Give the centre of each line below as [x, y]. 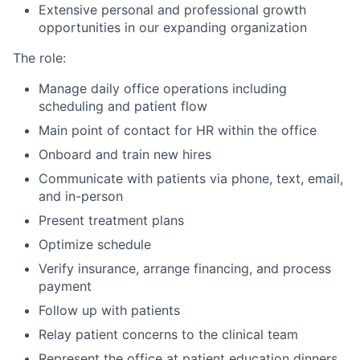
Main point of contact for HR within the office [178, 130]
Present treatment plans [111, 220]
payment [65, 286]
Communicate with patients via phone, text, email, [191, 178]
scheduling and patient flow [123, 106]
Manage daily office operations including [163, 88]
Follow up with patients [109, 310]
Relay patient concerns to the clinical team [168, 334]
